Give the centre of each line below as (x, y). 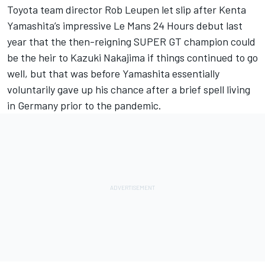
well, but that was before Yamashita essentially (113, 73)
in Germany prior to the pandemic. (84, 105)
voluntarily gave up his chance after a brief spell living (129, 89)
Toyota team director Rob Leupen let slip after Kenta (127, 9)
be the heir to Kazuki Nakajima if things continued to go (132, 57)
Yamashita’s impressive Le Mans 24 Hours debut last (125, 25)
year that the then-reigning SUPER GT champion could (131, 41)
